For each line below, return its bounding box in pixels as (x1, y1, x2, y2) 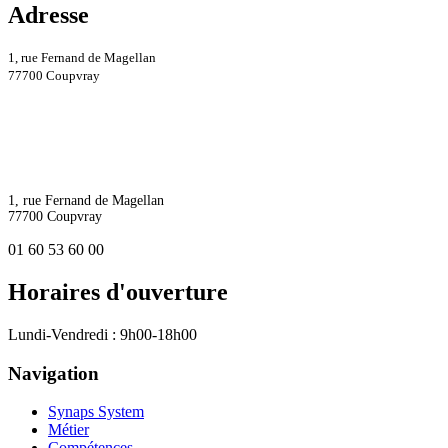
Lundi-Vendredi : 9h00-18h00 (8, 325, 197, 343)
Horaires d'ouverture (8, 278, 228, 305)
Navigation (8, 362, 99, 384)
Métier (48, 421, 89, 439)
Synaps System (48, 403, 144, 421)
